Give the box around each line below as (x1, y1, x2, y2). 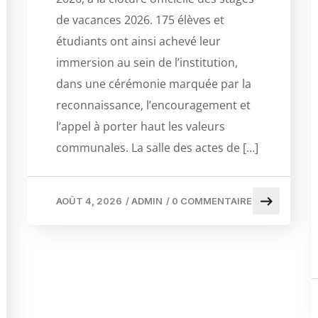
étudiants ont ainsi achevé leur (56, 33, 221, 50)
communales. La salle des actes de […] (56, 140, 258, 156)
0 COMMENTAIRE (172, 195, 252, 207)
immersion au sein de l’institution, (56, 55, 238, 71)
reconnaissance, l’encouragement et (56, 97, 251, 114)
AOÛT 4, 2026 (56, 195, 122, 207)
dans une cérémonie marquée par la (56, 76, 251, 92)
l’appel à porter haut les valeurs (56, 119, 225, 135)
